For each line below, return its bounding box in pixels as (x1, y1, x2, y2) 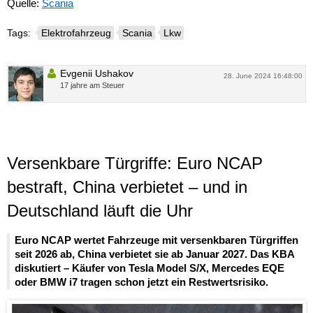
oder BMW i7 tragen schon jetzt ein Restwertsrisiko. (15, 276, 268, 289)
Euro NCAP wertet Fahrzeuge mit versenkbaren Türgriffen (15, 234, 298, 247)
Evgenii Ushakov (60, 67, 133, 79)
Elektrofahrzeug (41, 27, 111, 38)
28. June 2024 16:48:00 (224, 71, 303, 80)
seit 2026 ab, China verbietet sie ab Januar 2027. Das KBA (15, 248, 295, 261)
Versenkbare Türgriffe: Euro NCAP (7, 153, 263, 173)
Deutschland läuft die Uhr (7, 201, 193, 220)
